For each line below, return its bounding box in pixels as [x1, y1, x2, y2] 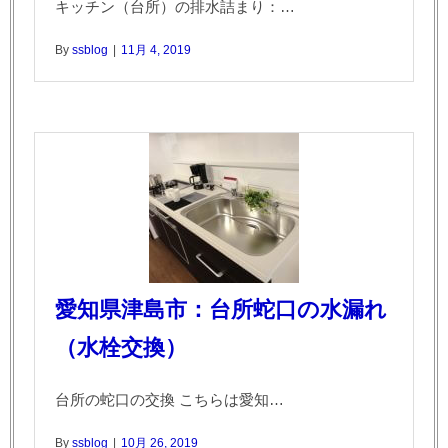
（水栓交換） [55, 334, 187, 360]
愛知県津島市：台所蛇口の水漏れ [55, 296, 387, 322]
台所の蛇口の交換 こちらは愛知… [55, 390, 284, 408]
